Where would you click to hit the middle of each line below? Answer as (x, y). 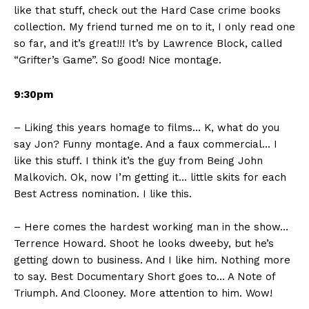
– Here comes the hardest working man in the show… (151, 227)
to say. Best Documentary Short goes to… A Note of (144, 277)
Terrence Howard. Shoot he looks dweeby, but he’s (144, 244)
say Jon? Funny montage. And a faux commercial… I (146, 144)
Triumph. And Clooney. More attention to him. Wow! (143, 293)
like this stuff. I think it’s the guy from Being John (138, 161)
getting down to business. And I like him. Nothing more (152, 260)
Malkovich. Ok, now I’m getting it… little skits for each (150, 178)
